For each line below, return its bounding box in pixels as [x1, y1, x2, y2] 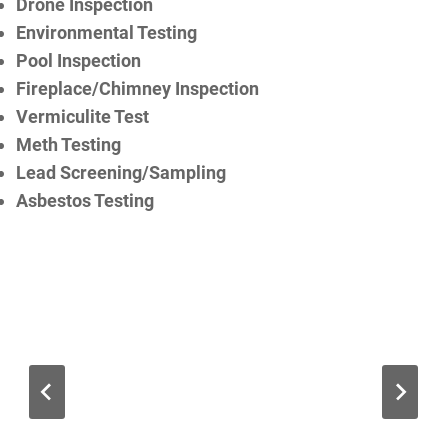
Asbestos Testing [15, 189, 154, 211]
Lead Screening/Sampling [15, 161, 226, 183]
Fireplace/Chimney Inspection [15, 77, 259, 99]
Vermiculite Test [15, 105, 149, 127]
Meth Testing [15, 133, 121, 155]
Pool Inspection [15, 49, 141, 71]
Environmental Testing [15, 21, 197, 43]
